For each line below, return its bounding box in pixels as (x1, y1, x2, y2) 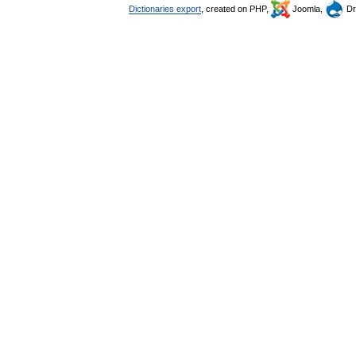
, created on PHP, (201, 4, 271, 14)
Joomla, (290, 4, 325, 14)
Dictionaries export (129, 4, 201, 14)
